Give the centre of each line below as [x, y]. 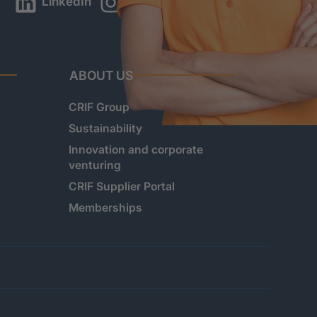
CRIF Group [99, 107]
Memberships [105, 207]
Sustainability [105, 128]
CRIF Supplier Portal [121, 186]
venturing [94, 165]
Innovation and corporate [136, 149]
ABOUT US [101, 75]
